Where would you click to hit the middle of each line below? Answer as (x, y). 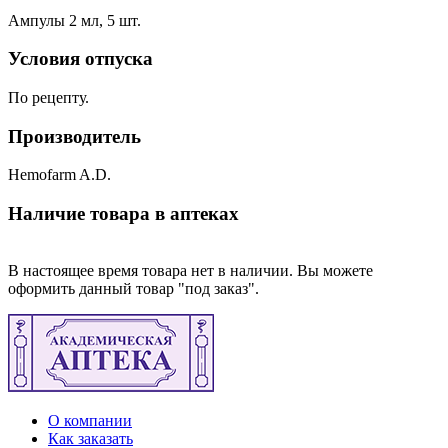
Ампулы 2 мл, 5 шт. (74, 20)
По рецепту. (48, 98)
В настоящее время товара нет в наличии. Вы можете (190, 270)
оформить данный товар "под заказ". (133, 288)
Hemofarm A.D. (59, 175)
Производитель (74, 136)
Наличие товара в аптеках (123, 214)
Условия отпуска (80, 59)
